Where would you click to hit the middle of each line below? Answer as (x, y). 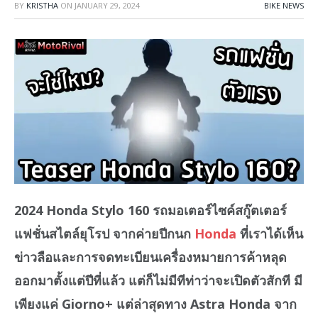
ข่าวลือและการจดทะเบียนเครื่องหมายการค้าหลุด (150, 257)
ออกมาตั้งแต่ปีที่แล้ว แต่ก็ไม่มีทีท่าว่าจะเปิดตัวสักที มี (158, 280)
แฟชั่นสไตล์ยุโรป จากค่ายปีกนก (104, 233)
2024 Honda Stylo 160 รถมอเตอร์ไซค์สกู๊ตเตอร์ (150, 210)
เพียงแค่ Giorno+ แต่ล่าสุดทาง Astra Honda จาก (155, 303)
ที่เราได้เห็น (270, 233)
